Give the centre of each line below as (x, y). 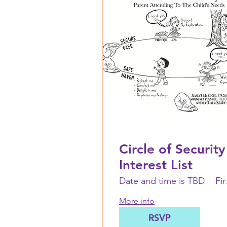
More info (137, 201)
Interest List (156, 165)
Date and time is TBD (162, 181)
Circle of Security (172, 149)
